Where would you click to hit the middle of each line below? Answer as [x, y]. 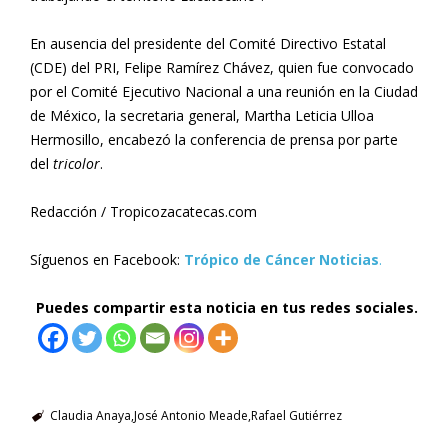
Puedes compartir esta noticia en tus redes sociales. [227, 308]
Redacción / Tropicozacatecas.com [143, 212]
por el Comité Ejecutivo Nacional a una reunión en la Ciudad [224, 92]
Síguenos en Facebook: [107, 260]
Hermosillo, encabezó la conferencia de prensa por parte [214, 140]
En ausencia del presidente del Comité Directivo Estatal [208, 44]
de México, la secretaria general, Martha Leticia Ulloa [202, 116]
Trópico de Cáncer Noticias [281, 260]
